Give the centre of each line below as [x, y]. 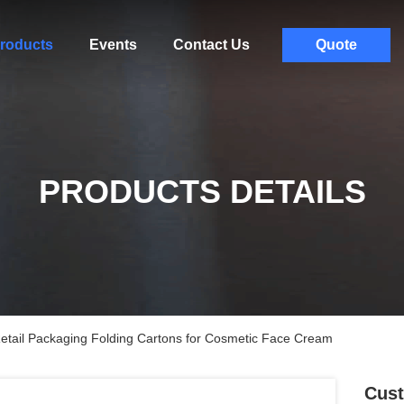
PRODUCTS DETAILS [202, 192]
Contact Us [211, 45]
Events [113, 45]
